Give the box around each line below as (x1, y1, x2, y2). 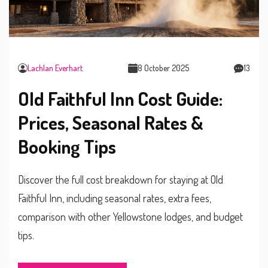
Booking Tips (18, 135, 116, 159)
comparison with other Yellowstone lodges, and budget (18, 210, 243, 224)
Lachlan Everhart (28, 63, 83, 74)
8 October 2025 (137, 63, 189, 74)
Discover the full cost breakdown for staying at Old (18, 173, 223, 187)
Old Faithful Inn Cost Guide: (18, 87, 223, 111)
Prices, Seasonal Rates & (18, 111, 203, 135)
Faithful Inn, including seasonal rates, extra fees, (18, 191, 211, 205)
